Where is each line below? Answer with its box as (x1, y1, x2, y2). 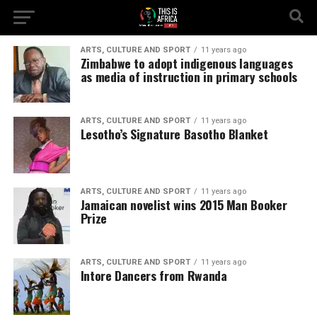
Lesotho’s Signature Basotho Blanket (80, 125, 268, 143)
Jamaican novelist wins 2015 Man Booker (80, 195, 287, 214)
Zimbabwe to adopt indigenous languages (80, 54, 293, 72)
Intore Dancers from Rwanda (80, 266, 227, 284)
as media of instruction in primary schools (80, 67, 297, 86)
